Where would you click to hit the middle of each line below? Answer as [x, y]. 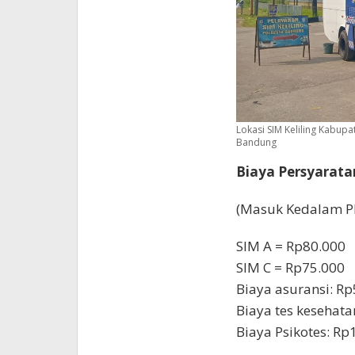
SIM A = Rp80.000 [291, 246]
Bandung [257, 142]
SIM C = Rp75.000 [291, 267]
